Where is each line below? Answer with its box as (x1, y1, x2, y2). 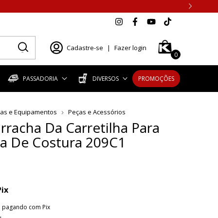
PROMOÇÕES (138, 74, 175, 83)
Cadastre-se (67, 43, 103, 53)
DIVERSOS (92, 74, 119, 83)
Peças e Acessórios (68, 107, 126, 116)
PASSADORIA (23, 74, 58, 83)
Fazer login (114, 43, 146, 53)
